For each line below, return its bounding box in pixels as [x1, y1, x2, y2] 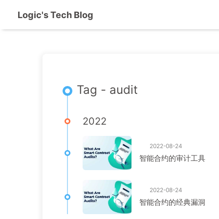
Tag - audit [77, 83, 138, 97]
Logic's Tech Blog [18, 9, 93, 20]
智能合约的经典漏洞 [139, 198, 205, 207]
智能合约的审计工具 [139, 154, 205, 163]
